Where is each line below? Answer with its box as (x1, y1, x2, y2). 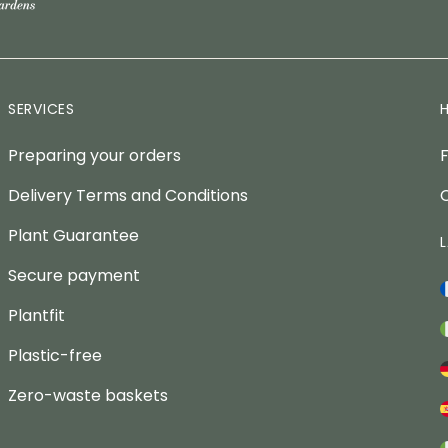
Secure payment (8, 263, 140, 287)
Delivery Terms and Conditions (8, 183, 248, 207)
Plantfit (8, 303, 65, 327)
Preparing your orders (8, 143, 181, 167)
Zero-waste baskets (8, 383, 168, 407)
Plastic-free (8, 343, 102, 367)
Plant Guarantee (8, 223, 139, 247)
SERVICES (8, 98, 75, 119)
